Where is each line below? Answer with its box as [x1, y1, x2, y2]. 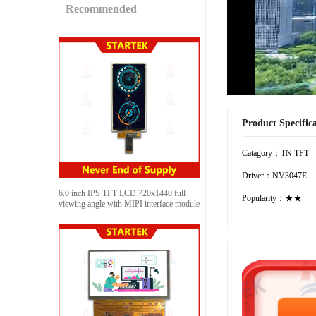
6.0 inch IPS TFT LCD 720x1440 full [59, 188, 186, 198]
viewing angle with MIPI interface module [59, 198, 200, 209]
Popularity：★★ [242, 193, 302, 203]
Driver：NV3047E [242, 170, 307, 181]
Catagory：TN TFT [242, 147, 309, 158]
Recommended [66, 2, 137, 15]
